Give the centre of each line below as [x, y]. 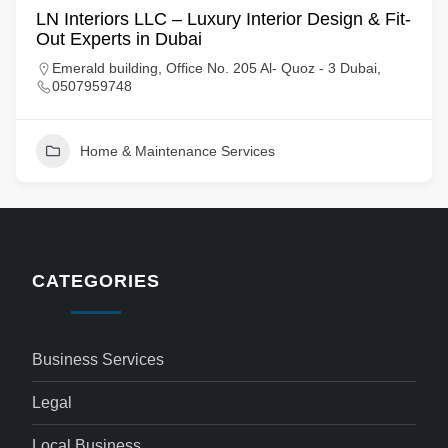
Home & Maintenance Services [177, 151]
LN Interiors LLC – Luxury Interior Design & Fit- [223, 19]
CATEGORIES [96, 281]
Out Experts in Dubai [119, 39]
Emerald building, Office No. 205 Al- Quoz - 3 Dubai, [216, 68]
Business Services [98, 359]
